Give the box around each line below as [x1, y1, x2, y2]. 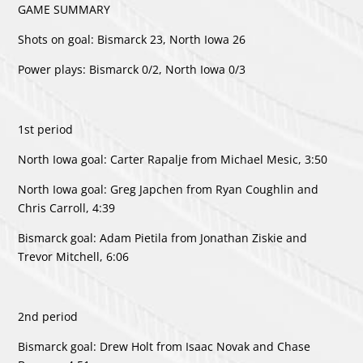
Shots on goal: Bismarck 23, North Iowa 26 [18, 31, 246, 47]
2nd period [18, 308, 79, 324]
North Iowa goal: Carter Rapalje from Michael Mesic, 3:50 [18, 151, 328, 167]
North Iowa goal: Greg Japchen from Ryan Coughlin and [18, 181, 319, 197]
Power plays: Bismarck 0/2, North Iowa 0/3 [18, 61, 246, 77]
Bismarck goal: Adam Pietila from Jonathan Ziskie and [18, 229, 308, 246]
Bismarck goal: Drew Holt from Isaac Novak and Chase [18, 338, 311, 354]
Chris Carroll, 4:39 [18, 199, 116, 216]
